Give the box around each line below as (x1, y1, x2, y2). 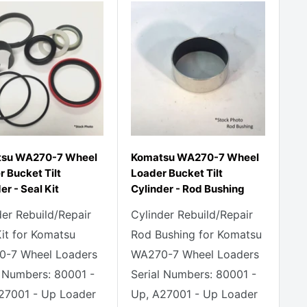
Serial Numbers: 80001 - (131, 267, 256, 281)
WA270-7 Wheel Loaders (131, 247, 259, 261)
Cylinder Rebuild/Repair (131, 208, 253, 221)
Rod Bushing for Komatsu (131, 228, 262, 241)
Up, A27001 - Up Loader (131, 287, 258, 301)
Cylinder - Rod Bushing (131, 182, 245, 195)
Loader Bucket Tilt (131, 167, 223, 180)
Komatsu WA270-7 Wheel (131, 151, 259, 164)
